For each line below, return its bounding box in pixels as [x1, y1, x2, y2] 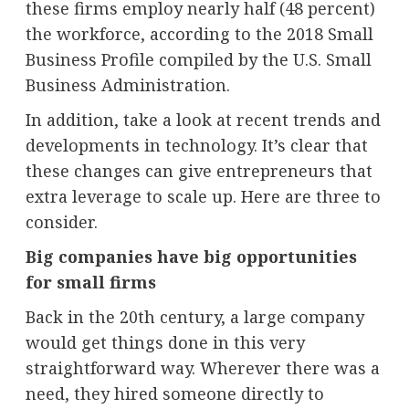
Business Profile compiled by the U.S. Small [25, 47, 372, 70]
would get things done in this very [25, 330, 305, 353]
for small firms [25, 270, 156, 293]
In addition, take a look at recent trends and [25, 108, 381, 131]
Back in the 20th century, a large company [25, 305, 364, 328]
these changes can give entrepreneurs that [25, 159, 372, 182]
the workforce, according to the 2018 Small [25, 22, 373, 45]
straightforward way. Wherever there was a [25, 356, 380, 379]
